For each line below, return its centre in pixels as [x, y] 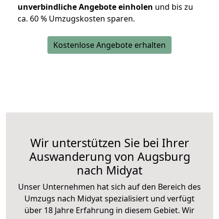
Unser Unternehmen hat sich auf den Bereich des [109, 187]
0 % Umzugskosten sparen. [85, 19]
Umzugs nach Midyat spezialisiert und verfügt [109, 199]
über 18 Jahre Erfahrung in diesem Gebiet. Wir [109, 210]
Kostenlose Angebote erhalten [109, 45]
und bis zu [173, 7]
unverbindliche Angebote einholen [85, 7]
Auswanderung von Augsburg [109, 157]
